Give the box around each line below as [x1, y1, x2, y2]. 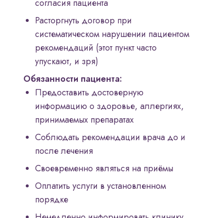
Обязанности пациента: [23, 73, 122, 86]
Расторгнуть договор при [35, 14, 132, 27]
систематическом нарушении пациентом [35, 28, 189, 41]
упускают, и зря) [35, 55, 98, 68]
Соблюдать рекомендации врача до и [35, 131, 185, 144]
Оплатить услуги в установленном [35, 180, 166, 193]
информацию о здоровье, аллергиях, [35, 100, 184, 113]
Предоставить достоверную [35, 86, 144, 99]
